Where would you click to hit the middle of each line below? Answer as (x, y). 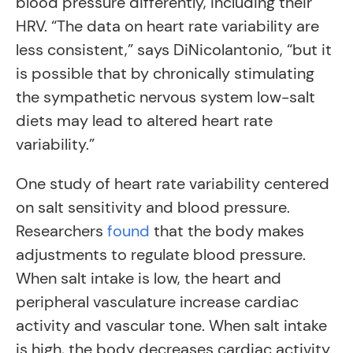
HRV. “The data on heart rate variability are (167, 26)
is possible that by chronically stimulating (165, 73)
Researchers (61, 231)
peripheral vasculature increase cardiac (157, 302)
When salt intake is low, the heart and (149, 278)
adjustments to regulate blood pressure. (161, 255)
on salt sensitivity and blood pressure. (153, 207)
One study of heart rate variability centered (173, 184)
